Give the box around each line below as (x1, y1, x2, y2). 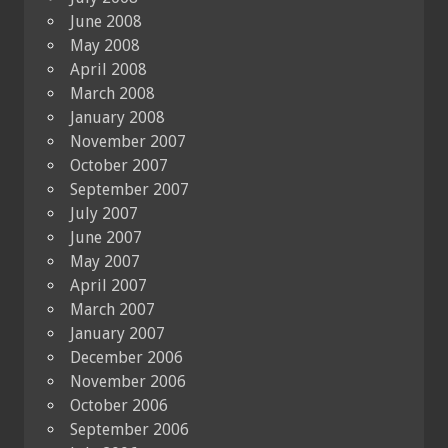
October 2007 (70, 156, 168, 176)
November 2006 (70, 372, 186, 392)
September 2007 (70, 180, 189, 200)
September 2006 (70, 420, 189, 440)
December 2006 (70, 348, 183, 368)
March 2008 (70, 84, 155, 104)
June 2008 (70, 12, 142, 32)
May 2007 (70, 252, 140, 272)
